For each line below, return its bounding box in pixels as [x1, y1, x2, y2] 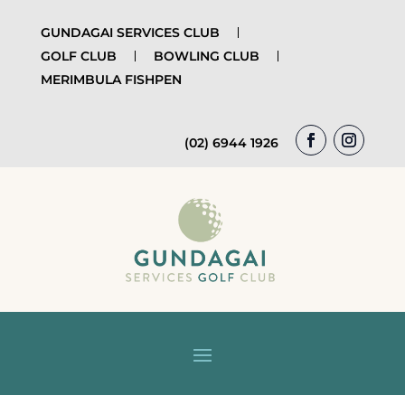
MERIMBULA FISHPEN [40, 71, 182, 88]
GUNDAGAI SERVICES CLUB [40, 24, 220, 41]
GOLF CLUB [40, 48, 117, 64]
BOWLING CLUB [153, 48, 259, 64]
